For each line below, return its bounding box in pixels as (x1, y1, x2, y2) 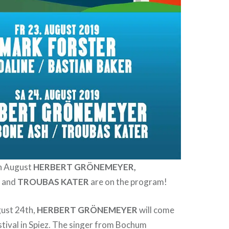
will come (138, 204, 175, 215)
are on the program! (89, 176, 168, 188)
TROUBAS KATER (16, 176, 89, 188)
